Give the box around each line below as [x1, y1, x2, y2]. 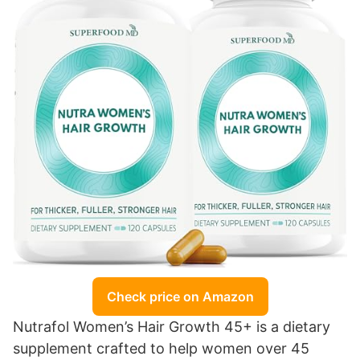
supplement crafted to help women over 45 [13, 339, 309, 357]
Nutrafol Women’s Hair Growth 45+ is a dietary [13, 317, 330, 335]
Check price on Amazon [106, 288, 254, 305]
